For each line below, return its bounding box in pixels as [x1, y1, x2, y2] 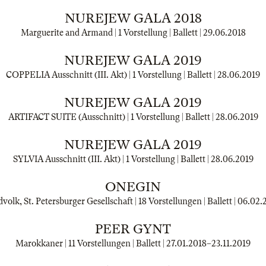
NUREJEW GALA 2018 [64, 11, 202, 26]
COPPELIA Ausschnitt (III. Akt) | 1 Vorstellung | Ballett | [6, 70, 217, 80]
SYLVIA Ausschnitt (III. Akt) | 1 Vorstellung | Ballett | [12, 154, 211, 164]
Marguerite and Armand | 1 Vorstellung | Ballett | [20, 28, 203, 37]
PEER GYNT [95, 221, 171, 236]
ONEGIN [105, 179, 161, 194]
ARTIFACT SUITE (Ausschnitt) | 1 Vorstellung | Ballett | [8, 112, 216, 122]
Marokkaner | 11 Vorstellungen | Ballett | [15, 239, 166, 248]
